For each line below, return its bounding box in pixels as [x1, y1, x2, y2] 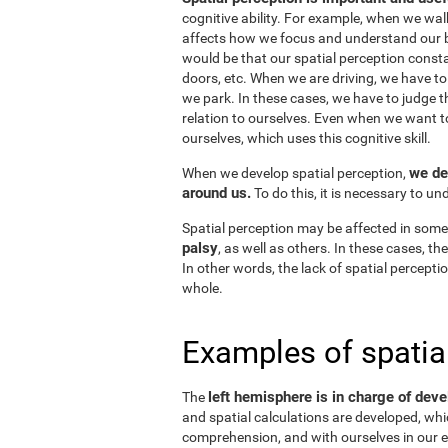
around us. [182, 184, 251, 202]
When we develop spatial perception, [182, 165, 409, 181]
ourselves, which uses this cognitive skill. [182, 130, 431, 146]
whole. [182, 280, 223, 296]
